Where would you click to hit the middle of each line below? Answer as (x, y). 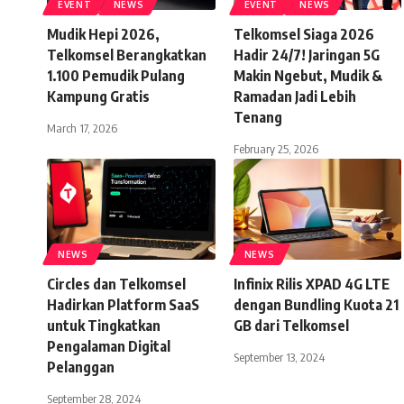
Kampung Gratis (98, 96)
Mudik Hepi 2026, (103, 34)
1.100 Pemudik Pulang (116, 76)
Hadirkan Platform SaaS (123, 305)
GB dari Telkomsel (291, 326)
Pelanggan (81, 367)
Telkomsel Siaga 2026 (303, 34)
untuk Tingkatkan (104, 326)
